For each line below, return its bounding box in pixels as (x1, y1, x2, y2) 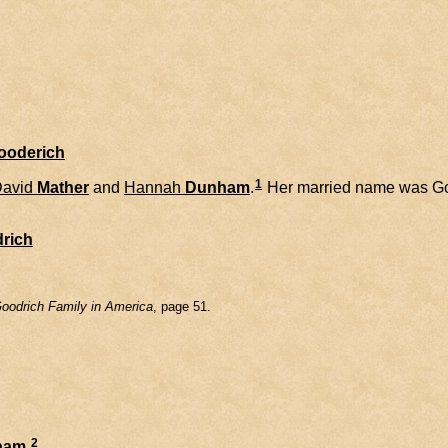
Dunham (185, 178, 250, 196)
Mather (37, 178, 89, 196)
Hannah (124, 178, 181, 196)
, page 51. (153, 299, 211, 315)
